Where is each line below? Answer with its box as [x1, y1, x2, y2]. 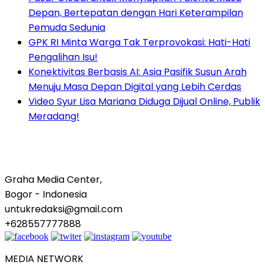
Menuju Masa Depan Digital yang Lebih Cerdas [28, 80, 241, 94]
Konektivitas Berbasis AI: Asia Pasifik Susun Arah [28, 65, 247, 79]
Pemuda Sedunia [28, 21, 105, 35]
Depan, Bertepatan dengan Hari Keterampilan [28, 6, 243, 20]
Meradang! [28, 109, 79, 124]
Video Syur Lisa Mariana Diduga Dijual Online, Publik [28, 95, 260, 109]
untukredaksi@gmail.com [5, 202, 122, 216]
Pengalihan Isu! [28, 50, 98, 64]
